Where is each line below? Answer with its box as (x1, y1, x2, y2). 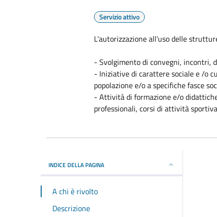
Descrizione (52, 202, 90, 214)
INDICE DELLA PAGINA (48, 160, 104, 170)
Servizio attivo (99, 12, 139, 22)
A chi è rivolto (52, 185, 98, 197)
